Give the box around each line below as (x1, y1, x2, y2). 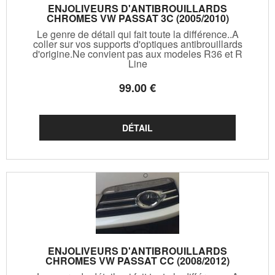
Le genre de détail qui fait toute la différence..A (36, 26, 239, 41)
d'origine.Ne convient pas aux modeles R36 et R (33, 46, 242, 61)
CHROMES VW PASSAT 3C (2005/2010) (46, 10, 229, 25)
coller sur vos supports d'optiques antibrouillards (33, 36, 242, 51)
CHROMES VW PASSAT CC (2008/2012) (45, 253, 230, 268)
